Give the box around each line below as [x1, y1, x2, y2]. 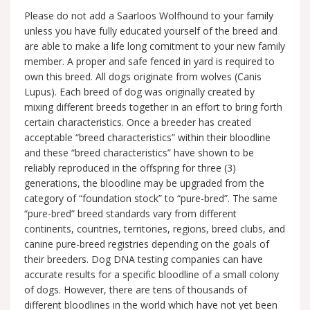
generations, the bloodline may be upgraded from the [24, 176, 264, 190]
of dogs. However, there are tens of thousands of [24, 283, 247, 297]
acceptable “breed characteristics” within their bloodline [24, 131, 271, 145]
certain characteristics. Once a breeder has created [24, 116, 251, 129]
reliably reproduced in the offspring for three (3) [24, 161, 236, 175]
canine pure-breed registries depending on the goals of [24, 237, 269, 251]
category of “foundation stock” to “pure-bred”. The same [24, 192, 277, 206]
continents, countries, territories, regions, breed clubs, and [24, 222, 285, 236]
